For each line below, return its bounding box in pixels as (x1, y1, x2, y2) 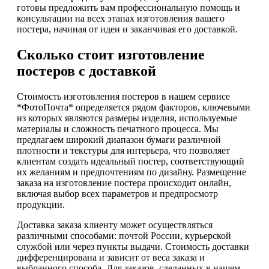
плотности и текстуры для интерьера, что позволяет (17, 145, 230, 156)
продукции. (17, 199, 65, 210)
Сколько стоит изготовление (17, 47, 205, 63)
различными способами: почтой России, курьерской (17, 230, 231, 241)
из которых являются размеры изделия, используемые (17, 112, 237, 123)
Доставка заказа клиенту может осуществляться (17, 219, 213, 230)
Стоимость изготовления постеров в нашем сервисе (17, 91, 230, 101)
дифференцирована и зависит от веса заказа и (17, 252, 205, 262)
